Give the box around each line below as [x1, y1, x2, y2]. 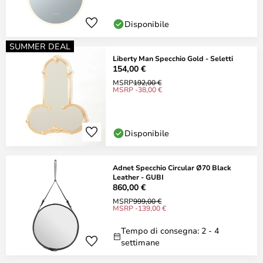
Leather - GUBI [113, 172, 164, 181]
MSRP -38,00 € [113, 85, 162, 94]
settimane [121, 237, 160, 248]
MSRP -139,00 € [113, 203, 166, 213]
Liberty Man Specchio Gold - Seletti [113, 53, 233, 63]
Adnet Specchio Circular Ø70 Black [113, 163, 231, 172]
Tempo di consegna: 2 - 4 [121, 225, 219, 236]
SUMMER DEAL [9, 41, 70, 52]
